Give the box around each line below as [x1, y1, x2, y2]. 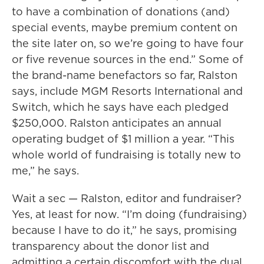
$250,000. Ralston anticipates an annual [12, 115, 222, 131]
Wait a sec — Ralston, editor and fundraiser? [12, 191, 242, 206]
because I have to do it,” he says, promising [12, 223, 237, 238]
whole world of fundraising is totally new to [12, 147, 241, 163]
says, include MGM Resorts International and [12, 84, 243, 99]
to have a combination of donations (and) [12, 4, 230, 19]
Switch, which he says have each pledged [12, 100, 229, 115]
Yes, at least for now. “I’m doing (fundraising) [12, 207, 247, 222]
